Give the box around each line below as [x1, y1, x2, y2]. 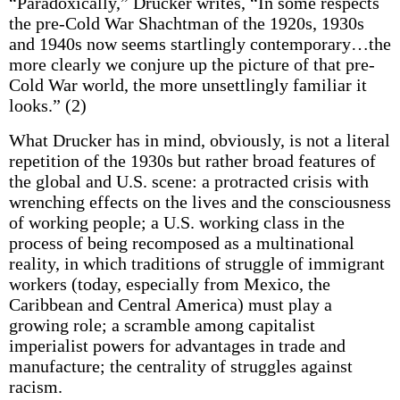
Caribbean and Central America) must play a [8, 295, 332, 314]
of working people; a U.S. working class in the [8, 212, 345, 232]
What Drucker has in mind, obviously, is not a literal [8, 130, 390, 150]
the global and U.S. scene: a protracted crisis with [8, 171, 369, 191]
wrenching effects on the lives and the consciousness [8, 192, 391, 212]
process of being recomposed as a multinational [8, 233, 354, 253]
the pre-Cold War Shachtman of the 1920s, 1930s [8, 13, 364, 33]
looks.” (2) [8, 96, 87, 115]
